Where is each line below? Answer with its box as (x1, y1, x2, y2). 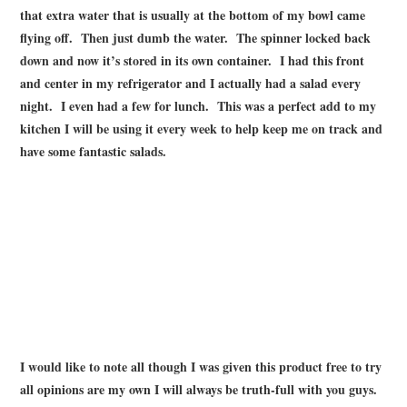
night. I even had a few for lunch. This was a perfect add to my (20, 95, 377, 115)
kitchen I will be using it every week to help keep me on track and (20, 118, 383, 138)
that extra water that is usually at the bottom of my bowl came (20, 5, 366, 25)
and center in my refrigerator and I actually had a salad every (20, 73, 362, 93)
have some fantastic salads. (20, 141, 172, 161)
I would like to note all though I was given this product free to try (20, 356, 382, 376)
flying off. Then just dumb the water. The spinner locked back (20, 27, 372, 47)
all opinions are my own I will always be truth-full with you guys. (20, 379, 378, 399)
